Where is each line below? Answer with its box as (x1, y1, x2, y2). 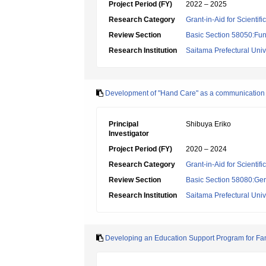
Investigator (109, 129, 149, 138)
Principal (109, 120, 138, 128)
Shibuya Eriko (186, 120, 231, 128)
